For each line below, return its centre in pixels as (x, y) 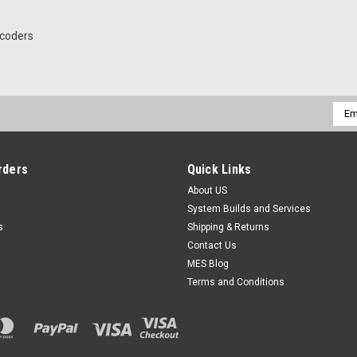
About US (207, 190)
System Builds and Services (249, 208)
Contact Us (212, 245)
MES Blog (208, 263)
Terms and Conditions (235, 282)
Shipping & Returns (228, 227)
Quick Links (219, 169)
